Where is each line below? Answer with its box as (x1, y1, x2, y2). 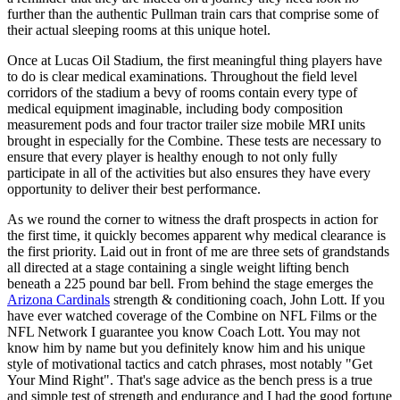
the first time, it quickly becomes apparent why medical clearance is (7, 227, 386, 243)
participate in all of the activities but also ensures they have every (7, 164, 371, 180)
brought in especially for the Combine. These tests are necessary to (7, 132, 381, 148)
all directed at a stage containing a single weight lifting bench (7, 259, 349, 275)
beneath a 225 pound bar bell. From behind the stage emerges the (7, 275, 373, 291)
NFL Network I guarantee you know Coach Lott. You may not (7, 323, 360, 339)
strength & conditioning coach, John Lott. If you (110, 291, 385, 307)
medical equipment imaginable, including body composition (7, 100, 343, 116)
